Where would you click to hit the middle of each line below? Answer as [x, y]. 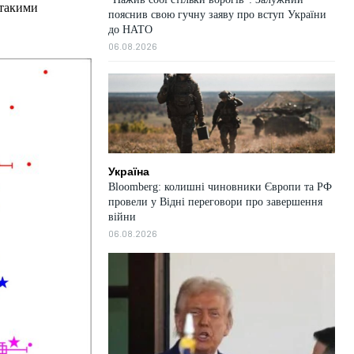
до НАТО [130, 30]
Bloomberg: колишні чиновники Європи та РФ [220, 186]
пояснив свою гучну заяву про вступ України [217, 15]
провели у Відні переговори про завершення [215, 201]
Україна [128, 171]
